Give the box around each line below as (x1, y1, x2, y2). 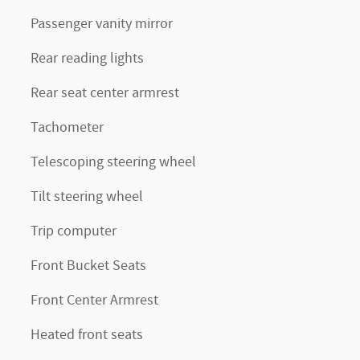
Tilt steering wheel (31, 187, 143, 207)
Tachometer (31, 118, 104, 138)
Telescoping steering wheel (31, 153, 196, 173)
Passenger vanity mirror (31, 14, 173, 35)
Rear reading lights (31, 49, 144, 69)
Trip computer (31, 222, 117, 242)
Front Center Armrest (31, 291, 158, 311)
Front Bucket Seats (31, 256, 146, 276)
